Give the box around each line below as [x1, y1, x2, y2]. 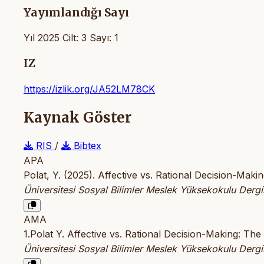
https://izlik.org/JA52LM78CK [24, 82, 155, 95]
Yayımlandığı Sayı [24, 5, 129, 19]
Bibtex [71, 139, 101, 151]
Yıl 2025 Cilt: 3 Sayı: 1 [24, 32, 118, 44]
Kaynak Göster [24, 108, 131, 127]
